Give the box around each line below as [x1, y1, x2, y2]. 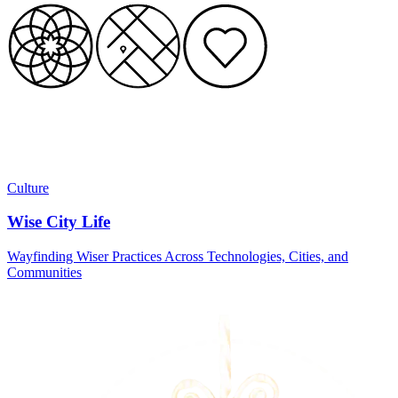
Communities [7, 265, 82, 281]
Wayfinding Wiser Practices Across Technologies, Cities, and [7, 249, 348, 265]
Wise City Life [7, 212, 110, 232]
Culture [7, 179, 49, 195]
